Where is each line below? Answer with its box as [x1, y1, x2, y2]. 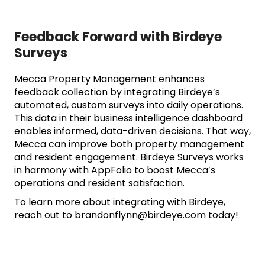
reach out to [14, 208, 75, 222]
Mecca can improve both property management [14, 137, 244, 151]
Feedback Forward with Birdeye [14, 28, 222, 47]
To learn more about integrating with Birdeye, [14, 195, 225, 209]
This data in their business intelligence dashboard [14, 111, 243, 125]
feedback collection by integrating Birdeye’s [14, 85, 220, 99]
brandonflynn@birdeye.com [75, 208, 206, 222]
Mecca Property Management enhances [14, 72, 205, 86]
